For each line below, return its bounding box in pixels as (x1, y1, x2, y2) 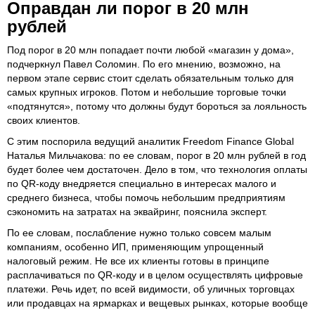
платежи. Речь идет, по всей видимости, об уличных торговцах (7, 283, 295, 295)
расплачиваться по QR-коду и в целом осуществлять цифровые (7, 269, 303, 281)
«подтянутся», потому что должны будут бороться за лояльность (7, 100, 307, 112)
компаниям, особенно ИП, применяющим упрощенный (7, 240, 264, 252)
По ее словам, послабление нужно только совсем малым (7, 226, 271, 238)
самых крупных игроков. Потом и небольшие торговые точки (7, 86, 286, 98)
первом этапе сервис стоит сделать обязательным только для (7, 72, 294, 84)
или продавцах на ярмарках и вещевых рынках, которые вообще (7, 297, 308, 309)
